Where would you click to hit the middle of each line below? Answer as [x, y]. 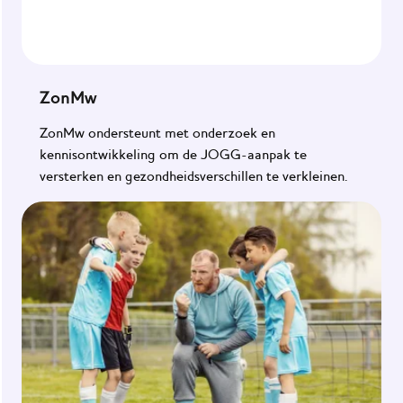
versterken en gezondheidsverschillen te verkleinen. [194, 176]
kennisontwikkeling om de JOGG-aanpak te [173, 154]
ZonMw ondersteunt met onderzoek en [157, 133]
